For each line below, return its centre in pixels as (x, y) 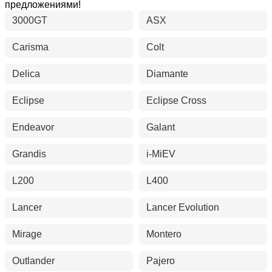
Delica (26, 74)
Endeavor (33, 127)
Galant (161, 127)
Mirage (27, 234)
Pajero (161, 261)
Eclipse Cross (176, 101)
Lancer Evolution (183, 208)
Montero (164, 234)
